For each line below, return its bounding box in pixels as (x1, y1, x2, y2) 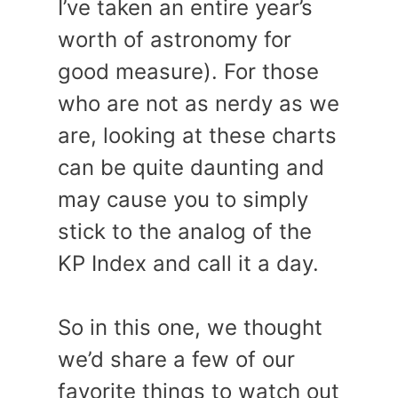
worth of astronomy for (58, 27, 291, 52)
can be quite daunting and (58, 155, 324, 180)
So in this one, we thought (58, 314, 322, 340)
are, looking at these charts (58, 123, 337, 148)
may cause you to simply (58, 187, 308, 212)
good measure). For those (58, 59, 319, 84)
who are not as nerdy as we (58, 91, 339, 116)
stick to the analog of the (58, 219, 312, 244)
